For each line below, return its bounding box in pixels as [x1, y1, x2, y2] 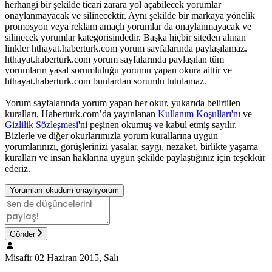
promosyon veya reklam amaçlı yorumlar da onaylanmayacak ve [5, 21, 251, 32]
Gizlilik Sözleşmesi [5, 120, 78, 131]
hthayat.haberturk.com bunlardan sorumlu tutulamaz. [5, 76, 206, 87]
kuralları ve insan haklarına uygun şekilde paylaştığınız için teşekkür [5, 152, 265, 163]
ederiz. [5, 163, 30, 174]
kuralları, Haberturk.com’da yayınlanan [5, 109, 158, 120]
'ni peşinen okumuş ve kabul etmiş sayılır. [78, 120, 237, 131]
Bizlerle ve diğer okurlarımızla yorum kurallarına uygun [5, 131, 218, 141]
